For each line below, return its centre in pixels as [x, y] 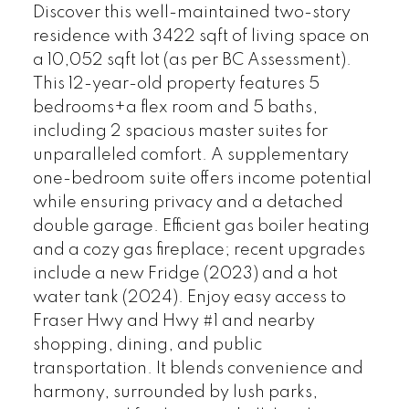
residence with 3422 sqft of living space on [201, 37]
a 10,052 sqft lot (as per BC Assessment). [192, 60]
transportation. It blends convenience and [198, 369]
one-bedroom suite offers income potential [202, 179]
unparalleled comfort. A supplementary [190, 155]
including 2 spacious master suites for [180, 131]
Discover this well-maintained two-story [191, 13]
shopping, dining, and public [147, 345]
